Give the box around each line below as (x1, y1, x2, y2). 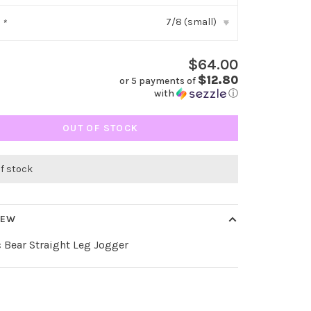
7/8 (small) (165, 16, 217, 28)
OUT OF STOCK (62, 122, 139, 134)
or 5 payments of (119, 75, 198, 87)
